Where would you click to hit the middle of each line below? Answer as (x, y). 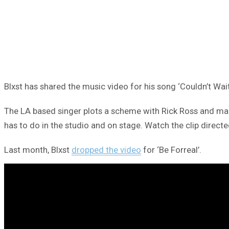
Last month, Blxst (38, 150)
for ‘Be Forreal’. (171, 150)
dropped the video (106, 150)
